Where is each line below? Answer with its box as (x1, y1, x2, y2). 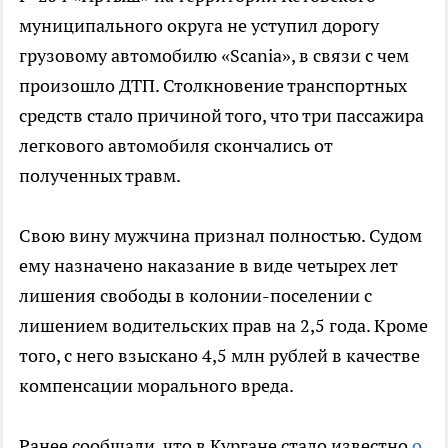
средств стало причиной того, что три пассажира (19, 103, 424, 127)
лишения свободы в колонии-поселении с (19, 283, 372, 307)
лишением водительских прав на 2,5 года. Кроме (19, 313, 428, 337)
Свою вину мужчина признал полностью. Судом (19, 223, 422, 247)
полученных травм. (19, 163, 181, 187)
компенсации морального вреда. (19, 373, 294, 397)
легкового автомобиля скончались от (19, 133, 333, 157)
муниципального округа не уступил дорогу (19, 13, 379, 37)
